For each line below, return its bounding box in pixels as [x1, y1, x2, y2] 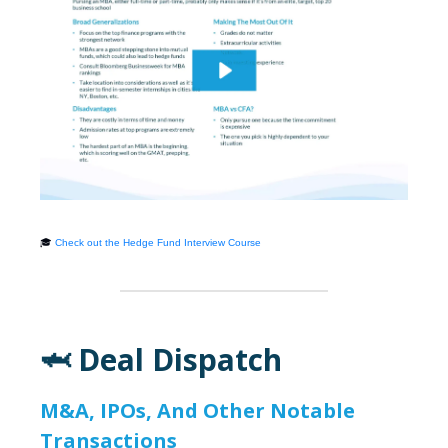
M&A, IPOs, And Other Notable [40, 397, 355, 425]
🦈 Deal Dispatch [40, 339, 282, 381]
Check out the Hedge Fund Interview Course [55, 237, 261, 249]
